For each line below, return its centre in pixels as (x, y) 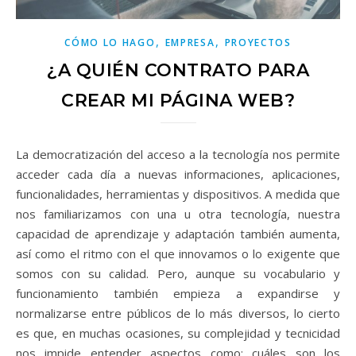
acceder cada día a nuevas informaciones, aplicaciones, (178, 174)
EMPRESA (190, 42)
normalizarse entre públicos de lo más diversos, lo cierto (178, 313)
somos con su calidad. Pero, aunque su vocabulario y (178, 273)
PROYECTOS (258, 42)
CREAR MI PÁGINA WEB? (178, 100)
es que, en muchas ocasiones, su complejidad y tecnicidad (178, 333)
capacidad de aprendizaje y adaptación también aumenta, (178, 233)
